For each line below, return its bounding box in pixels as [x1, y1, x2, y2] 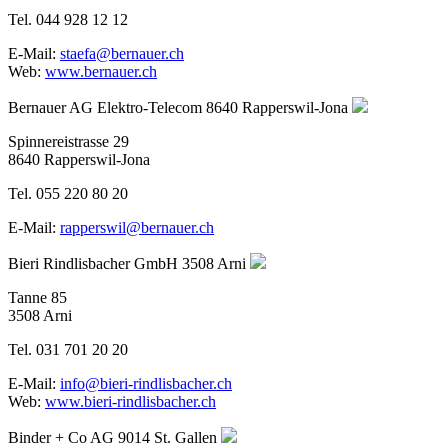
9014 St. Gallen [118, 428, 217, 446]
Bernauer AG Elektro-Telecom [8, 98, 202, 116]
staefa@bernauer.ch [60, 44, 184, 62]
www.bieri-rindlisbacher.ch [45, 392, 216, 410]
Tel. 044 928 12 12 [8, 10, 128, 28]
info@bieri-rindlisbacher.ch [60, 374, 232, 392]
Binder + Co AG [8, 428, 114, 446]
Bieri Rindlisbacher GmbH [8, 254, 178, 272]
